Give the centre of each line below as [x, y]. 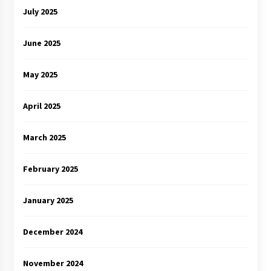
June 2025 [41, 43]
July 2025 [40, 11]
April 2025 [41, 106]
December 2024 [52, 231]
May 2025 [40, 74]
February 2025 [50, 168]
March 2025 [44, 137]
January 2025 [48, 200]
